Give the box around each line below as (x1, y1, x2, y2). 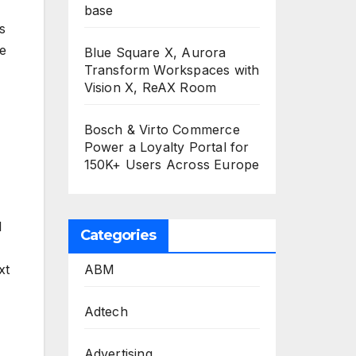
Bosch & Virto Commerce (83, 122, 240, 137)
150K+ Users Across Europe (83, 157, 260, 172)
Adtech (83, 304, 128, 319)
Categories (79, 226, 157, 244)
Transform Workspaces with (83, 62, 260, 78)
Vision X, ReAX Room (83, 79, 217, 95)
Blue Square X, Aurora (83, 44, 226, 60)
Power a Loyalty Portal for (83, 139, 250, 155)
